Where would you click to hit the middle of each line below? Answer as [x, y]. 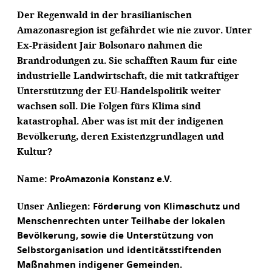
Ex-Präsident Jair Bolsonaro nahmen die [110, 45]
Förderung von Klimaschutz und [167, 207]
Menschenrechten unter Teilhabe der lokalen [121, 221]
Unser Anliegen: [55, 206]
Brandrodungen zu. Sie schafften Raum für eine [127, 60]
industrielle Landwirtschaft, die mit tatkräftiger [128, 76]
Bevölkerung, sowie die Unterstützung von [115, 236]
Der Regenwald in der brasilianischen [104, 15]
